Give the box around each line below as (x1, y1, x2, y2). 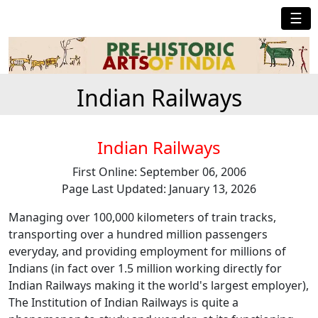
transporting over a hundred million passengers (9, 226, 268, 243)
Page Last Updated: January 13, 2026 (62, 181, 256, 197)
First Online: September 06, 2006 (72, 164, 246, 180)
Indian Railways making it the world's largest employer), (9, 278, 309, 294)
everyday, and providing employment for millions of (9, 243, 286, 260)
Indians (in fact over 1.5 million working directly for (9, 261, 282, 277)
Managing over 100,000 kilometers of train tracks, (9, 209, 276, 226)
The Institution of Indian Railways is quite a (9, 295, 238, 311)
